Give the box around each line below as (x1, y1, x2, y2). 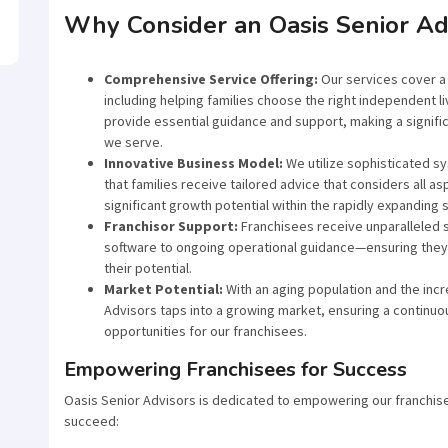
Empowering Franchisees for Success (64, 355, 407, 383)
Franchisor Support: (104, 216, 238, 235)
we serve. (104, 132, 163, 151)
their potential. (104, 258, 192, 277)
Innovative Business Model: (104, 153, 283, 172)
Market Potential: (104, 279, 223, 298)
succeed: (64, 411, 119, 430)
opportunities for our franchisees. (104, 321, 307, 340)
